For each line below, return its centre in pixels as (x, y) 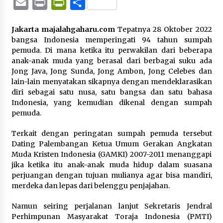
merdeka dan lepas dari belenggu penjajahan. (90, 186)
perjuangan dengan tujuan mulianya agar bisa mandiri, (111, 175)
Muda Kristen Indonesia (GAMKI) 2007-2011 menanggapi (111, 154)
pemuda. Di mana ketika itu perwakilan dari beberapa (111, 50)
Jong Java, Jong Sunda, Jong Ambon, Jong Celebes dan (111, 71)
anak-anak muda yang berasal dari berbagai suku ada (111, 61)
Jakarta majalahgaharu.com (63, 29)
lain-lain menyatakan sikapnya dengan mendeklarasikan (111, 82)
